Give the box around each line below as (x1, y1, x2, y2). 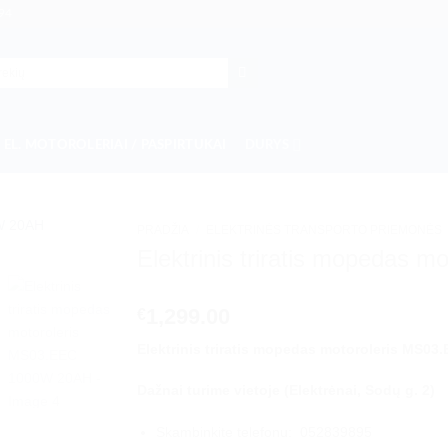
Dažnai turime (137, 382, 231, 399)
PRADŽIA (137, 223, 190, 237)
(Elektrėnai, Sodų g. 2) (284, 382, 436, 399)
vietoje (230, 382, 285, 399)
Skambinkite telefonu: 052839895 (156, 424, 373, 441)
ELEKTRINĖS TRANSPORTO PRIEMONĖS (205, 223, 442, 237)
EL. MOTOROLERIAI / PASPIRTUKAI (3, 138, 227, 152)
